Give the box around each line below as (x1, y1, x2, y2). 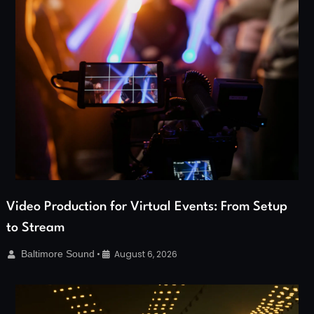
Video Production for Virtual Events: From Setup (6, 200, 287, 213)
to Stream (6, 221, 64, 234)
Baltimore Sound (21, 247, 95, 259)
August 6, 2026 (114, 247, 177, 260)
